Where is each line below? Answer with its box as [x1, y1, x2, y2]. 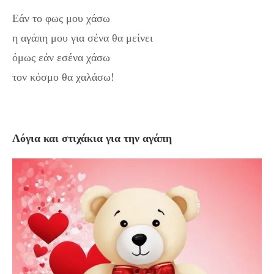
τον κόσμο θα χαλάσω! [12, 70, 114, 83]
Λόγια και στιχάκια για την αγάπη [12, 131, 172, 144]
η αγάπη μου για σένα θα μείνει [12, 31, 153, 44]
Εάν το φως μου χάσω [12, 12, 110, 24]
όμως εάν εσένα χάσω [12, 51, 110, 64]
